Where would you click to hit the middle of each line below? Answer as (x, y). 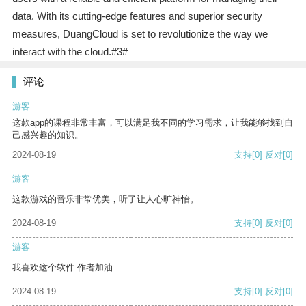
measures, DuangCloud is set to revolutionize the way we (140, 34)
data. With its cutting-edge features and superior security (137, 16)
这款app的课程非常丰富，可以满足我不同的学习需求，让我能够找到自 (153, 123)
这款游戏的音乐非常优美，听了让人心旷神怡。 (106, 199)
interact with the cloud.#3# (70, 52)
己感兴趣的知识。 (48, 135)
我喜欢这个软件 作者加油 (62, 268)
